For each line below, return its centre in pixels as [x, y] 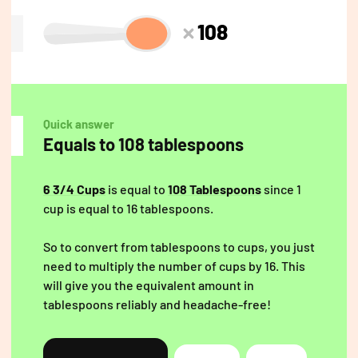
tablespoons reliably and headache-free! [157, 304]
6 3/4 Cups [74, 189]
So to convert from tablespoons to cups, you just [179, 247]
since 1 [281, 189]
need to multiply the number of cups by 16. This [174, 266]
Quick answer [79, 124]
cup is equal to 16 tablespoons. [128, 209]
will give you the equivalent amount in [149, 285]
